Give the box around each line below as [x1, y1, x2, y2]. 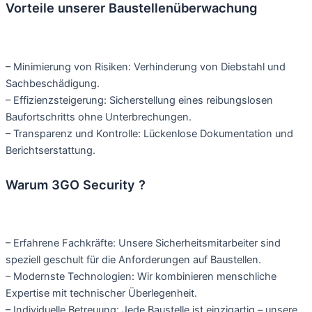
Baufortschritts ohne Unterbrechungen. [6, 110, 192, 123]
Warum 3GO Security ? [6, 177, 146, 192]
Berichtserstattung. [6, 143, 95, 157]
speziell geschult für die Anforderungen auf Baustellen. [6, 253, 261, 267]
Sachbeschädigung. [6, 77, 100, 90]
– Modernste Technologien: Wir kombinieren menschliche [6, 270, 276, 283]
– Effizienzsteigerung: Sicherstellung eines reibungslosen [6, 93, 273, 107]
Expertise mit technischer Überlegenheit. [6, 287, 197, 300]
